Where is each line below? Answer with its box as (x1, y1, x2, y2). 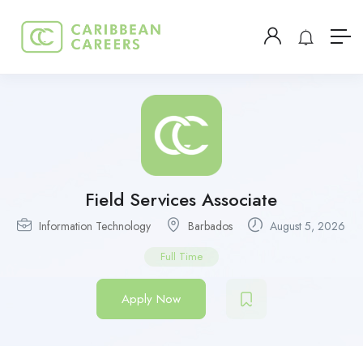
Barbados (188, 217, 233, 234)
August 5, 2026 (267, 217, 346, 234)
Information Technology (39, 217, 152, 234)
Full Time (160, 248, 203, 264)
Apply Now (122, 289, 181, 308)
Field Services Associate (85, 186, 278, 212)
